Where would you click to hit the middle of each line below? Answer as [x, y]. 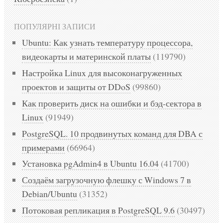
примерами [43, 147]
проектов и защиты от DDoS [76, 86]
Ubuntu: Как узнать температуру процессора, [107, 43]
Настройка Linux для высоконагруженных [102, 72]
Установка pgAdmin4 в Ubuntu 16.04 [90, 164]
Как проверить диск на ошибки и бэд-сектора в [112, 103]
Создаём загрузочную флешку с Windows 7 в [107, 180]
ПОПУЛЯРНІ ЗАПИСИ [55, 26]
